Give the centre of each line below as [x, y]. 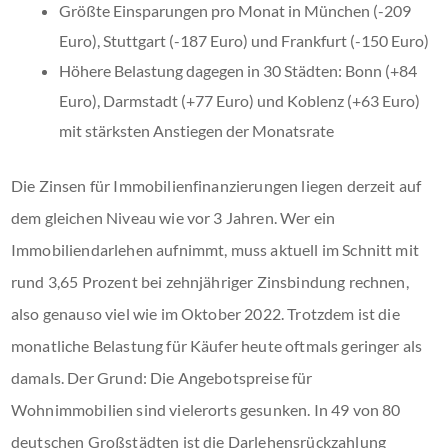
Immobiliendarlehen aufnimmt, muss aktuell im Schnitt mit [215, 249]
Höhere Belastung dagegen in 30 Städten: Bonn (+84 [238, 70]
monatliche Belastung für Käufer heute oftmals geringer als [217, 345]
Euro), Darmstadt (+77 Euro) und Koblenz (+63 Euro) [239, 100]
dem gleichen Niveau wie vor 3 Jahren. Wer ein [173, 217]
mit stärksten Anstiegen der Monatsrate [196, 130]
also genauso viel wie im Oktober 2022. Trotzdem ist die [205, 313]
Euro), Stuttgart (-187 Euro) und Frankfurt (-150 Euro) [244, 40]
